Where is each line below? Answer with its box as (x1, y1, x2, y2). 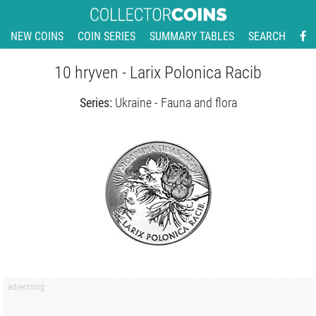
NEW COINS (10, 30, 63, 44)
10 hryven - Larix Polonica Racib (54, 63, 262, 83)
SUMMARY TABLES (149, 30, 234, 44)
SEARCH (248, 30, 286, 44)
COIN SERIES (77, 30, 135, 44)
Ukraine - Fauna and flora (114, 95, 237, 111)
